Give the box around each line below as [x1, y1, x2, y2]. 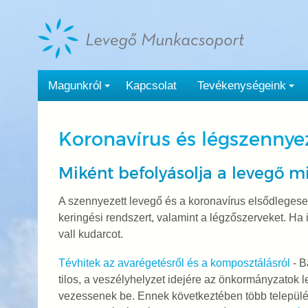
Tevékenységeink [197, 79, 286, 92]
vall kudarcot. [58, 228, 123, 240]
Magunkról [47, 79, 102, 92]
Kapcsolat [125, 79, 177, 92]
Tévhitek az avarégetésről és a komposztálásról [58, 257, 290, 269]
